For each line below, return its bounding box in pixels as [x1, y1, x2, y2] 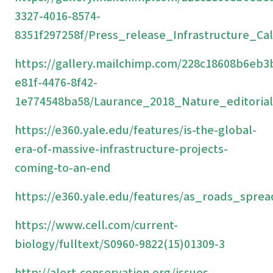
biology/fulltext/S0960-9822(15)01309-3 [15, 235, 225, 252]
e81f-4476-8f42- [15, 74, 97, 91]
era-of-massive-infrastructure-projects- [15, 140, 228, 157]
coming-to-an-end [15, 159, 111, 176]
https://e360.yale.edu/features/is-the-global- [15, 121, 257, 138]
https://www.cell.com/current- [15, 216, 178, 233]
